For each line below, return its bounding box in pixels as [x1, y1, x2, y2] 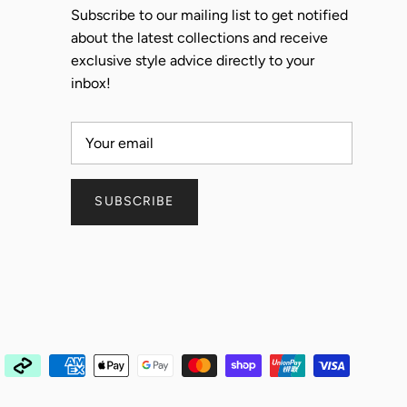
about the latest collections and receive [70, 29, 328, 47]
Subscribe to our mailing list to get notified [70, 6, 348, 25]
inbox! [70, 74, 111, 93]
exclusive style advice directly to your [70, 52, 314, 70]
